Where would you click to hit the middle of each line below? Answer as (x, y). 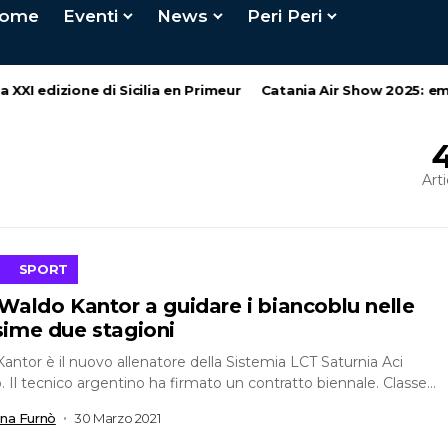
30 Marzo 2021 (117, 418)
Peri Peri (285, 16)
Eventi (91, 16)
